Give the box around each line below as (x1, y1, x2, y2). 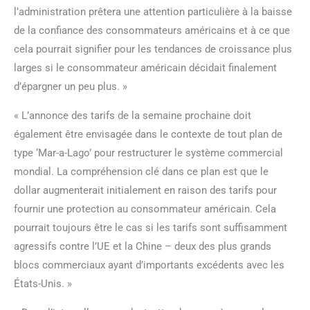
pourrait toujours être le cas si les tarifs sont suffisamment (14, 221, 287, 234)
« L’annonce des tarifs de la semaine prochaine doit (14, 109, 251, 122)
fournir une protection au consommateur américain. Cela (14, 202, 276, 215)
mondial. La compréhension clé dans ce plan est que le (14, 165, 268, 178)
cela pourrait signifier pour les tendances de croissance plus (14, 42, 292, 55)
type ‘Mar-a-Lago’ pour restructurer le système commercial (14, 146, 283, 159)
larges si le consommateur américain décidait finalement (14, 61, 277, 74)
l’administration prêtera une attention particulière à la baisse (14, 5, 292, 18)
